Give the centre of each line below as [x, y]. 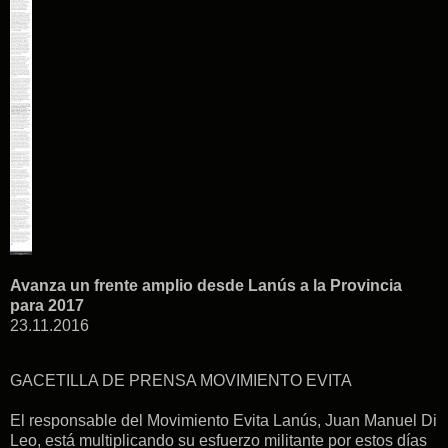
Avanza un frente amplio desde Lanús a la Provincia [206, 285]
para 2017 [47, 305]
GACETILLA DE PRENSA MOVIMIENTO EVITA [181, 381]
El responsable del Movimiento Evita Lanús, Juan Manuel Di [223, 421]
